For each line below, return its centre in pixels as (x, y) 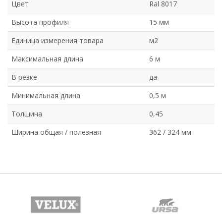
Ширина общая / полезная (56, 132)
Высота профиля (40, 22)
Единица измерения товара (57, 41)
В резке (24, 77)
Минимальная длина (46, 96)
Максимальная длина (47, 59)
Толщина (27, 114)
